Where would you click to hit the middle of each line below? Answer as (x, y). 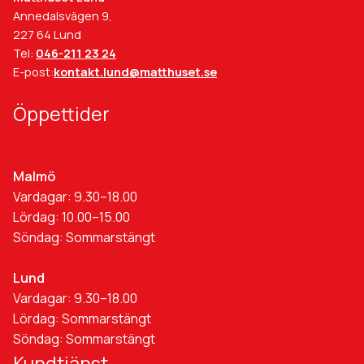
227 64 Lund (47, 35)
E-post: (33, 72)
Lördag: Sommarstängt (82, 319)
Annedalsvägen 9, (63, 16)
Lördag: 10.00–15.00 (71, 217)
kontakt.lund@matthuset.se (135, 72)
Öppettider (61, 115)
